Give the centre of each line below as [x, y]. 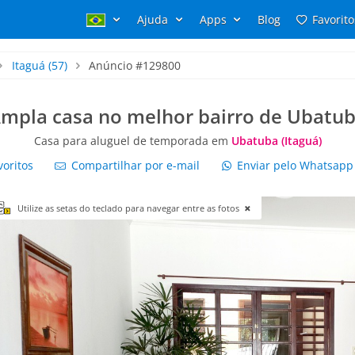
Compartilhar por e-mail [134, 165]
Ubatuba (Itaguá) [276, 141]
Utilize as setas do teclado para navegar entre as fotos [130, 208]
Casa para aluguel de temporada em [132, 141]
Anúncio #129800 [135, 65]
